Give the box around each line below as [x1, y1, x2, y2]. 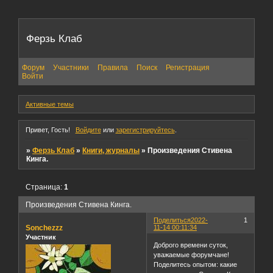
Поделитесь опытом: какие [154, 261, 238, 269]
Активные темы [26, 101, 74, 108]
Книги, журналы [82, 146, 140, 155]
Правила [97, 63, 128, 72]
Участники [53, 63, 89, 72]
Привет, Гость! [26, 126, 70, 133]
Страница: [26, 182, 65, 191]
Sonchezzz [26, 223, 63, 232]
